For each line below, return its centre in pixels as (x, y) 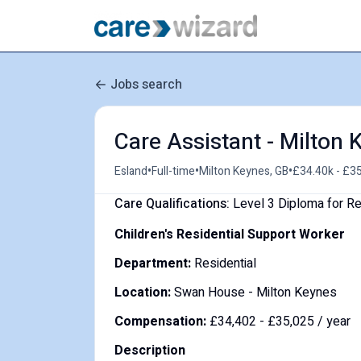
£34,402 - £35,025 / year (280, 322)
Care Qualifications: (172, 204)
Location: (144, 293)
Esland (131, 171)
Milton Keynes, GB (244, 171)
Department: (154, 263)
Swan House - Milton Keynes (255, 293)
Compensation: (162, 322)
